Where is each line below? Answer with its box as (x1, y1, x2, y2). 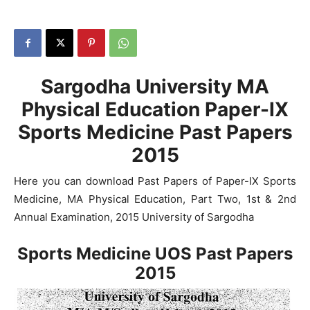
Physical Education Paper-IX (21, 98, 289, 121)
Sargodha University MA (41, 75, 269, 98)
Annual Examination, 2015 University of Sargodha (14, 210, 254, 224)
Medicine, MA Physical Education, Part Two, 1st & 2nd (14, 192, 296, 206)
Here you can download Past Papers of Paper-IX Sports (14, 174, 296, 188)
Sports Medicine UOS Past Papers (17, 244, 293, 264)
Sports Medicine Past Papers (17, 120, 293, 144)
